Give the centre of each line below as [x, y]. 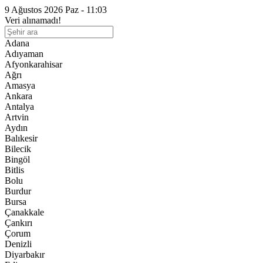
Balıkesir [21, 138]
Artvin [17, 117]
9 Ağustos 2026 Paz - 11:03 [56, 10]
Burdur [18, 191]
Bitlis [14, 170]
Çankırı [18, 223]
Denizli [18, 244]
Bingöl [17, 159]
